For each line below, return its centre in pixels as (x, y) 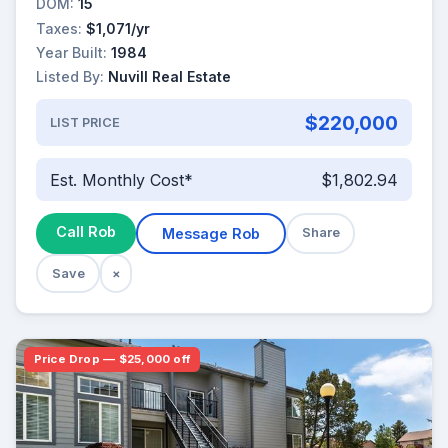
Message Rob (211, 234)
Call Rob (86, 232)
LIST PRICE (84, 123)
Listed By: (70, 76)
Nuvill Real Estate (169, 76)
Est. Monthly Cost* (121, 179)
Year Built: (71, 52)
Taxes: (59, 28)
